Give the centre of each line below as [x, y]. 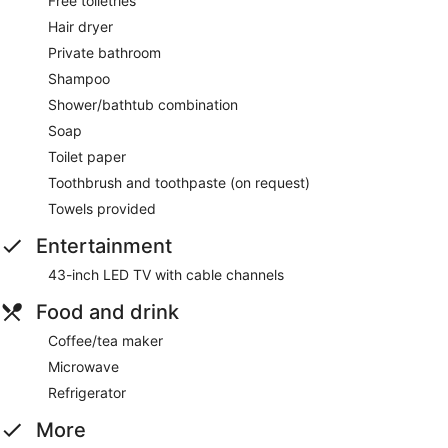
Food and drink [107, 311]
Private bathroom [104, 52]
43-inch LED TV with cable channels [166, 274]
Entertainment [104, 245]
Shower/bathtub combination [143, 104]
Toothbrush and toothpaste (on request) [179, 182]
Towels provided [102, 208]
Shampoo [79, 78]
